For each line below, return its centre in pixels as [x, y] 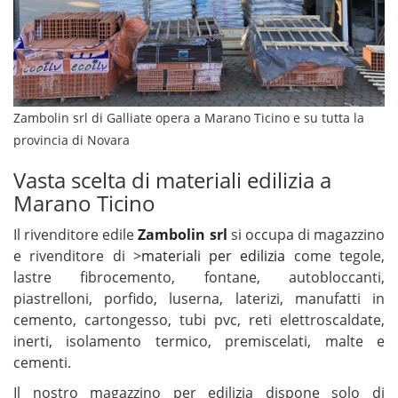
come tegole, [335, 256]
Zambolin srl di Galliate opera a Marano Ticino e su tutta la [189, 118]
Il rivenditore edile [76, 235]
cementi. [42, 363]
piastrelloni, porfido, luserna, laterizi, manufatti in [199, 299]
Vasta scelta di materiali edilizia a [172, 180]
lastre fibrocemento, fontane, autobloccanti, [199, 278]
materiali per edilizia [213, 256]
